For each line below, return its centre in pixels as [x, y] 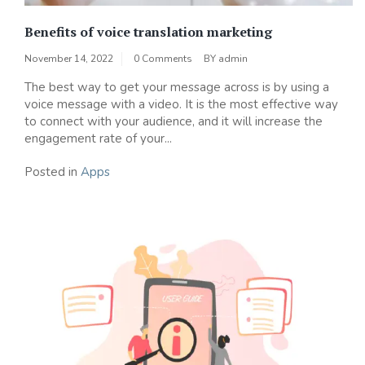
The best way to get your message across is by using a [177, 88]
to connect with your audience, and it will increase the [174, 122]
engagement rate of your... [98, 139]
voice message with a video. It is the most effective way [181, 105]
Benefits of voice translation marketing [148, 32]
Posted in [53, 172]
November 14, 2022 [69, 59]
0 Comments [163, 59]
